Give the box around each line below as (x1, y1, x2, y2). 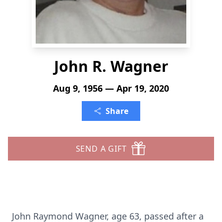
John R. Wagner (54, 56, 168, 76)
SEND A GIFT (75, 143, 127, 154)
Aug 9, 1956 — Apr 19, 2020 (53, 82, 169, 94)
